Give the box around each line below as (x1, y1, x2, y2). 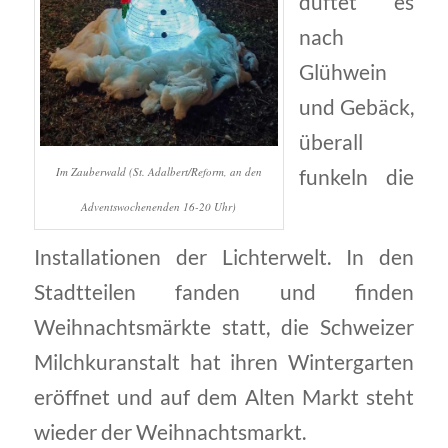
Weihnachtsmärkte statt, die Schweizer (33, 314, 415, 339)
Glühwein (298, 59, 387, 84)
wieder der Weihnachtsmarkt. (33, 419, 306, 444)
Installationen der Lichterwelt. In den (33, 244, 415, 269)
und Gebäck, (298, 94, 415, 119)
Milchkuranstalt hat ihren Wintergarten (33, 349, 415, 374)
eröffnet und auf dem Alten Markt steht (33, 384, 415, 409)
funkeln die (298, 164, 415, 189)
